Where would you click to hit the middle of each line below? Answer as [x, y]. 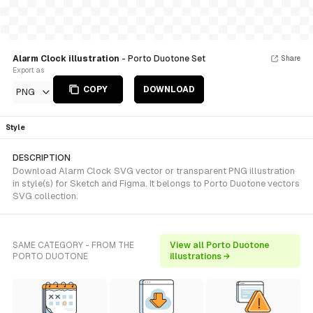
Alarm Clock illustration [67, 59]
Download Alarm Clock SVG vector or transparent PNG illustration [154, 171]
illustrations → [201, 256]
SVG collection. [45, 196]
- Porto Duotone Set [163, 59]
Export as [28, 70]
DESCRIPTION [42, 158]
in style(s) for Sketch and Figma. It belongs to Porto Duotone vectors [156, 183]
